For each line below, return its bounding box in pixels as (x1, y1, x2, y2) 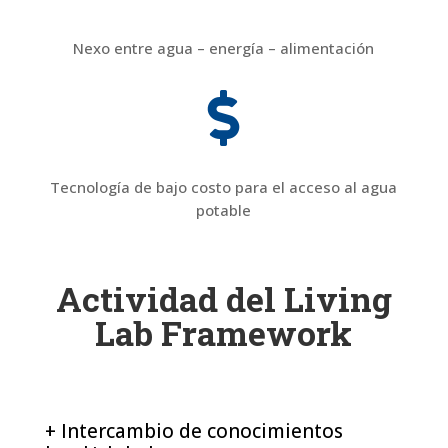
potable (196, 199, 252, 220)
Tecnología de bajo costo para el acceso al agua (50, 176, 398, 197)
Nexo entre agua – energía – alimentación (73, 37, 375, 58)
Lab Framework (95, 309, 353, 355)
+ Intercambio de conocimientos (44, 417, 343, 444)
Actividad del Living (55, 275, 392, 321)
